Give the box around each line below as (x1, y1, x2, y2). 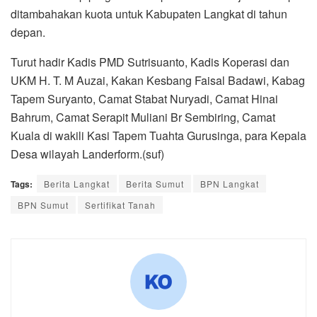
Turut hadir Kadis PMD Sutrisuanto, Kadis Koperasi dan (11, 54, 289, 71)
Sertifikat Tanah (85, 199, 156, 212)
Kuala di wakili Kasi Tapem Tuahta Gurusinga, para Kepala (11, 127, 306, 144)
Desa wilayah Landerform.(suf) (11, 146, 164, 163)
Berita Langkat (44, 178, 110, 190)
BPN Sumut (18, 199, 69, 212)
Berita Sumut (126, 178, 184, 190)
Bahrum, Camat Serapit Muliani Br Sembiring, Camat (11, 109, 275, 126)
